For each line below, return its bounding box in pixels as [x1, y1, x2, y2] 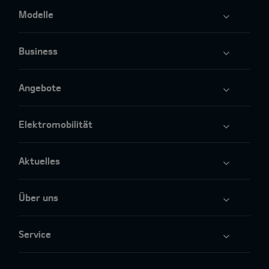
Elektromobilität [19, 118, 92, 130]
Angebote [19, 82, 61, 93]
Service [19, 228, 51, 240]
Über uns [19, 192, 58, 203]
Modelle [19, 8, 53, 20]
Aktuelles [19, 155, 60, 166]
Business [19, 45, 58, 56]
